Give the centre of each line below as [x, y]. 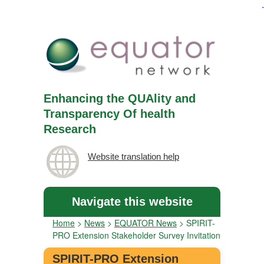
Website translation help [133, 157]
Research [70, 129]
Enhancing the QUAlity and [120, 99]
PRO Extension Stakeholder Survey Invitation [136, 235]
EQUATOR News [146, 223]
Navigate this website [132, 202]
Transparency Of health [109, 114]
